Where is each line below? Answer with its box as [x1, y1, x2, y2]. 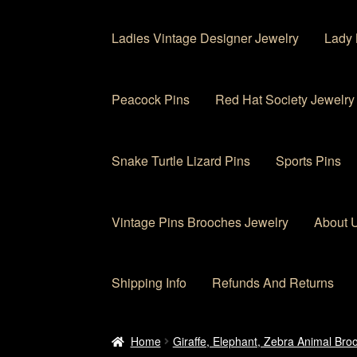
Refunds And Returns [212, 273, 335, 292]
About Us [146, 325, 199, 344]
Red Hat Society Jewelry [215, 90, 355, 109]
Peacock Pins [112, 90, 190, 109]
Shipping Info [112, 273, 187, 292]
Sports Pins [276, 151, 342, 170]
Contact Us [277, 325, 340, 344]
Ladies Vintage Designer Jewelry [112, 29, 300, 48]
